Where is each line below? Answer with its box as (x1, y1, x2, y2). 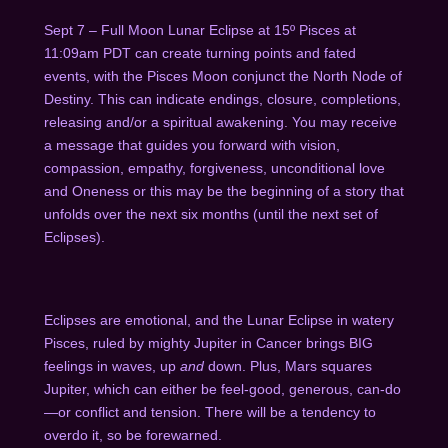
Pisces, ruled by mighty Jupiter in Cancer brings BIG (43, 334, 373, 351)
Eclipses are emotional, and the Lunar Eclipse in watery (43, 311, 394, 328)
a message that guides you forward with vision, (43, 136, 340, 153)
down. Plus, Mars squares (203, 357, 372, 374)
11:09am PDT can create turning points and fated (43, 44, 356, 61)
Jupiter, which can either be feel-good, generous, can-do (43, 380, 401, 397)
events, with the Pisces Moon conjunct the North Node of (43, 67, 402, 84)
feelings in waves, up (43, 357, 180, 374)
